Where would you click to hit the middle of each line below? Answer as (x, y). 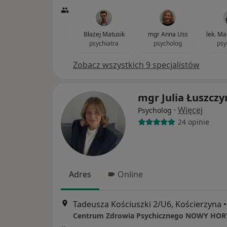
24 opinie (193, 122)
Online (130, 174)
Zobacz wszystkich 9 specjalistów (136, 65)
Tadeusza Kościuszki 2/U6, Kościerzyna (147, 204)
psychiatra (104, 43)
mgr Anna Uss (168, 34)
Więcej (190, 110)
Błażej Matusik (104, 34)
